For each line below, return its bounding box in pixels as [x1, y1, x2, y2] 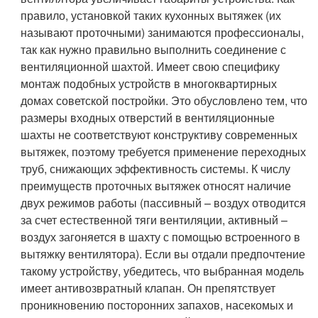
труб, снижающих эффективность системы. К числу [21, 160, 291, 177]
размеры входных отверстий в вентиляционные [21, 109, 275, 126]
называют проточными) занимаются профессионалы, [21, 23, 305, 40]
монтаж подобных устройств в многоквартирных [21, 75, 278, 92]
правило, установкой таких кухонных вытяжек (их [21, 6, 282, 23]
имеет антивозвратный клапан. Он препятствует [21, 279, 276, 296]
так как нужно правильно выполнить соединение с [21, 40, 287, 57]
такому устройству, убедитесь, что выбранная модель [21, 262, 305, 279]
